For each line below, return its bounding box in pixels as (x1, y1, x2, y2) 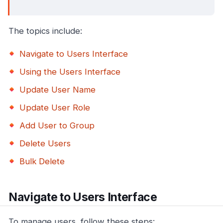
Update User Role (19, 102, 90, 112)
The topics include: (8, 26, 82, 36)
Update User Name (19, 84, 96, 95)
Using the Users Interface (19, 66, 120, 77)
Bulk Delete (19, 156, 65, 166)
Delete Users (19, 138, 71, 148)
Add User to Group (19, 120, 95, 130)
